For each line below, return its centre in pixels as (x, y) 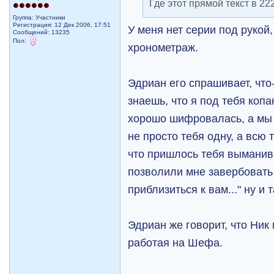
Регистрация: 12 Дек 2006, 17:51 (62, 24)
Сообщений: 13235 (42, 32)
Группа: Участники (39, 17)
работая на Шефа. (176, 242)
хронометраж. (163, 47)
